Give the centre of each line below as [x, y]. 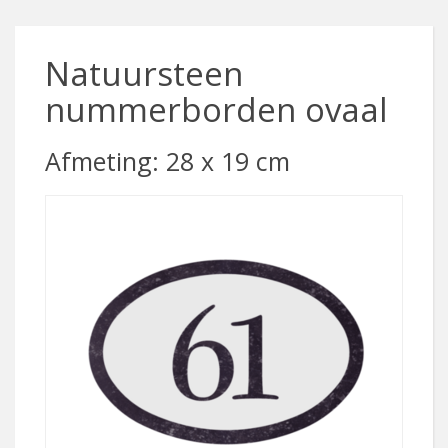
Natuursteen [144, 73]
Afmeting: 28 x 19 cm [167, 160]
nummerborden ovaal [216, 109]
